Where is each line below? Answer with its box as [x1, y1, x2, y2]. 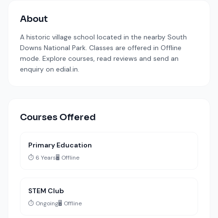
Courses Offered [20, 112, 96, 123]
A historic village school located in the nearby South [20, 33, 187, 41]
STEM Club [28, 186, 64, 195]
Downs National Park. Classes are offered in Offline [20, 43, 182, 52]
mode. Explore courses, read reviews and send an [20, 54, 179, 63]
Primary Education [28, 141, 92, 149]
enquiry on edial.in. [20, 65, 79, 73]
